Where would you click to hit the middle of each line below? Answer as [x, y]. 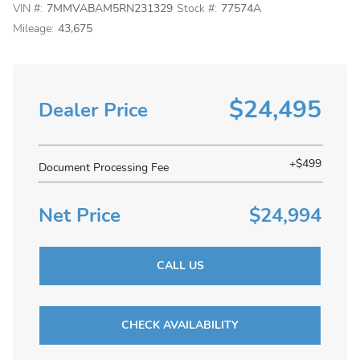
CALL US [180, 266]
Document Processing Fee [104, 168]
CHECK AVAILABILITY [180, 325]
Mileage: [33, 29]
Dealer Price [93, 110]
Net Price [80, 215]
